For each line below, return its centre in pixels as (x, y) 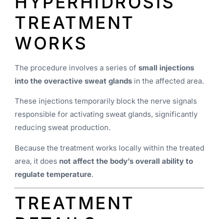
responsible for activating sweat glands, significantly (106, 114)
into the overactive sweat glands (73, 81)
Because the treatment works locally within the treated (109, 148)
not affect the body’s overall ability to (126, 161)
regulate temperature (53, 174)
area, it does (37, 161)
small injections (166, 67)
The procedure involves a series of (77, 67)
